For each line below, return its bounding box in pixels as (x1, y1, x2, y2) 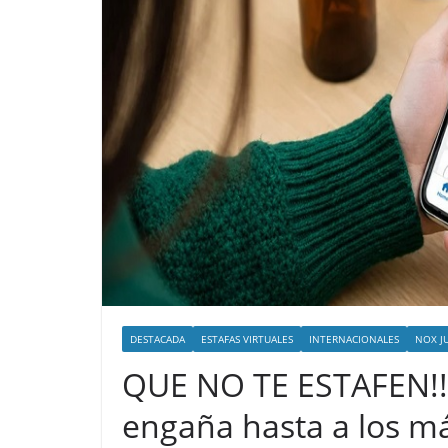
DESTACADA (130, 332, 185, 347)
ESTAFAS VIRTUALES (201, 332, 293, 347)
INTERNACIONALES (309, 332, 399, 347)
